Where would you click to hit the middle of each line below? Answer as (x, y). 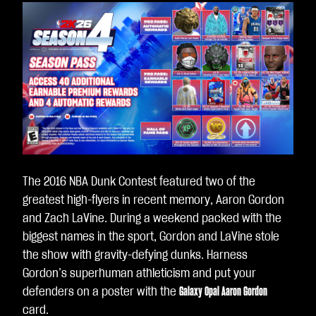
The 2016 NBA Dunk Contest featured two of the (139, 182)
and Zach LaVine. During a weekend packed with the (152, 219)
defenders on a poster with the (101, 292)
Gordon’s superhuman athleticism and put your (139, 274)
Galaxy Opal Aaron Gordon (223, 292)
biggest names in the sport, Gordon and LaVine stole (151, 237)
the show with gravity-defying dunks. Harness (135, 255)
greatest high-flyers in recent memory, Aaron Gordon (153, 200)
